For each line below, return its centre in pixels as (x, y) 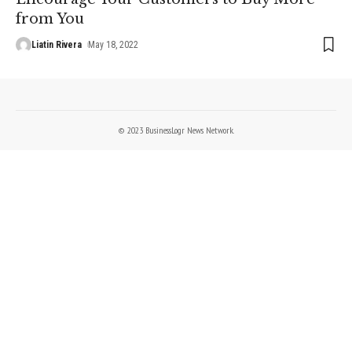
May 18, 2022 (114, 44)
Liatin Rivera (57, 44)
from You (50, 18)
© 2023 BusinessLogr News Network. (176, 130)
